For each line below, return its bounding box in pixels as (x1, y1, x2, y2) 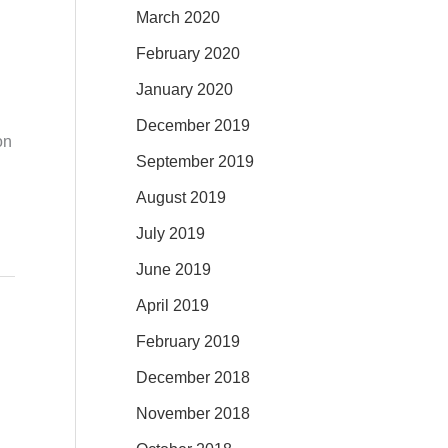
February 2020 (136, 44, 240, 62)
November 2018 (136, 404, 250, 422)
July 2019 (136, 224, 205, 242)
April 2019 (136, 296, 209, 314)
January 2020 (136, 80, 233, 98)
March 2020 (136, 8, 220, 26)
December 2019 (136, 116, 250, 134)
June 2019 (136, 260, 211, 278)
